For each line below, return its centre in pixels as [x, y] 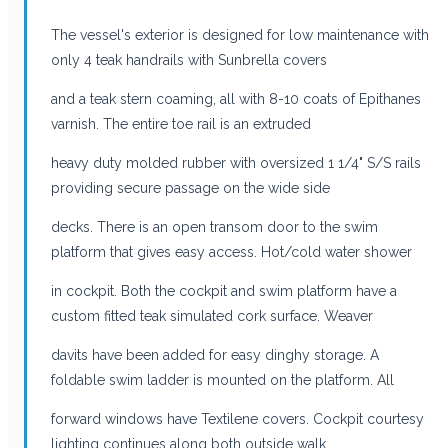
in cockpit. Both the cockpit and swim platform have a [224, 290]
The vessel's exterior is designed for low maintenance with [240, 34]
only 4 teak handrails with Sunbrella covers [189, 59]
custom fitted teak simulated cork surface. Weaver [212, 315]
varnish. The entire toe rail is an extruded [181, 123]
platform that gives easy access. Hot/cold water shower [231, 251]
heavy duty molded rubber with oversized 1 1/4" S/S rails [236, 162]
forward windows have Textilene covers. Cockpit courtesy [237, 418]
